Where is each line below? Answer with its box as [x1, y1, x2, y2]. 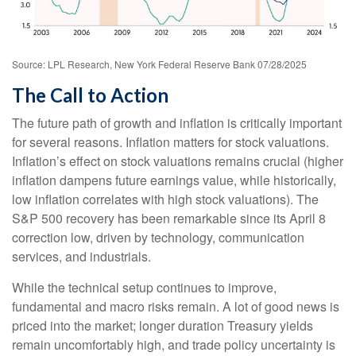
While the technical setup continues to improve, [12, 277, 277, 296]
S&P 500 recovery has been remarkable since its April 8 [12, 208, 326, 227]
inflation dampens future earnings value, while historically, [12, 170, 336, 189]
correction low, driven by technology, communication [12, 227, 304, 246]
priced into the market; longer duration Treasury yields [12, 315, 313, 335]
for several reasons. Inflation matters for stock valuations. [12, 132, 329, 151]
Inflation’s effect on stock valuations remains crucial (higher [12, 151, 343, 170]
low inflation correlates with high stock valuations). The [12, 189, 319, 208]
